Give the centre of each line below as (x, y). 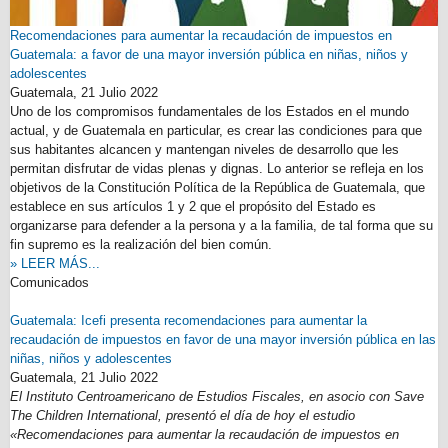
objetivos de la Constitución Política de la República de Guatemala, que (217, 187)
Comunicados (49, 282)
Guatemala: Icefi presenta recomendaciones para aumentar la (188, 320)
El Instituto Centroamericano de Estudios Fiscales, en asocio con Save (217, 396)
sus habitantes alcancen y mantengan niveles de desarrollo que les (204, 149)
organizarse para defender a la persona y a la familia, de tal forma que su (221, 225)
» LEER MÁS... (55, 263)
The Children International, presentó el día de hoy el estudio (182, 415)
